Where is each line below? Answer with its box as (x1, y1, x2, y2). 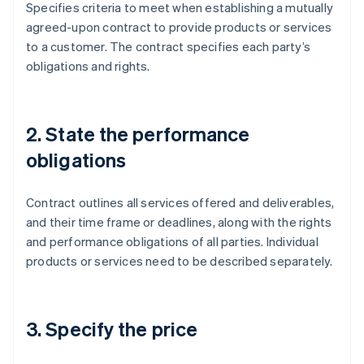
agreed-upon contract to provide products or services (26, 19, 332, 36)
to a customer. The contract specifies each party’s (26, 38, 311, 55)
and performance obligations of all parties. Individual (26, 233, 318, 250)
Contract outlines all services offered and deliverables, (26, 194, 335, 211)
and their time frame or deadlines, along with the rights (26, 214, 332, 231)
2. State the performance (26, 121, 250, 147)
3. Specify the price (26, 316, 197, 342)
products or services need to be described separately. (26, 253, 333, 270)
